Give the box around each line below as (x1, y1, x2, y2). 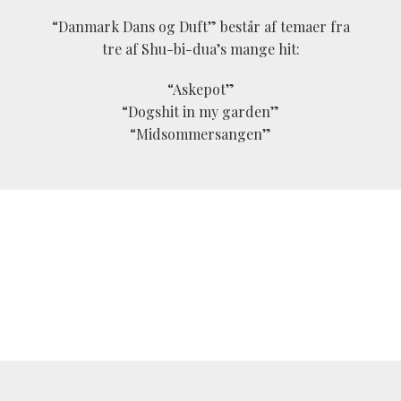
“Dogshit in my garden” (122, 102, 279, 122)
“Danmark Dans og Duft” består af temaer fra (51, 17, 350, 37)
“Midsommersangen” (130, 124, 271, 144)
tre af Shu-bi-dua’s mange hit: (101, 39, 300, 59)
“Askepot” (166, 80, 235, 99)
